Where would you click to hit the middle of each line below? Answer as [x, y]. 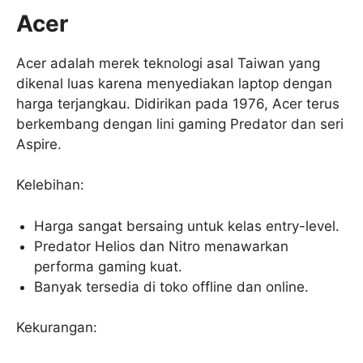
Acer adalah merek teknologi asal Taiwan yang [168, 63]
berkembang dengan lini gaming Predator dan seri [180, 124]
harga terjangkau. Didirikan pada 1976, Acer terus [178, 103]
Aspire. [39, 144]
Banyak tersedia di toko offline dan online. [172, 286]
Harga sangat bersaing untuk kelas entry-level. [187, 226]
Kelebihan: [50, 185]
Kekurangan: [57, 328]
